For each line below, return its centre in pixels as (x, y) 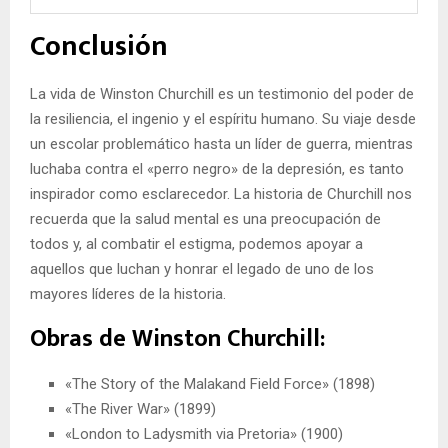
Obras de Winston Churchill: (177, 339)
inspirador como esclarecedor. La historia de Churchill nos (221, 194)
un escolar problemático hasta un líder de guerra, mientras (221, 144)
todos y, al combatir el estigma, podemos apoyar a (196, 244)
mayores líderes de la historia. (128, 294)
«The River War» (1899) (140, 409)
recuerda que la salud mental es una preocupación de (205, 219)
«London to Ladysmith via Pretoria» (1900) (204, 434)
